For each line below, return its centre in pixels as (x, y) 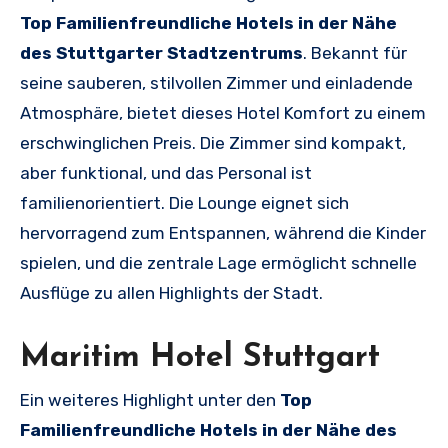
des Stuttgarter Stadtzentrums (161, 52)
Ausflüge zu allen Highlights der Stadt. (171, 292)
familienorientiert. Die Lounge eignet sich (184, 202)
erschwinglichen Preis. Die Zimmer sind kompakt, (213, 142)
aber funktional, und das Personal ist (166, 172)
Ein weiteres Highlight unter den (150, 400)
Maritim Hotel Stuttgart (200, 357)
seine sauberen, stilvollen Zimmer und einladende (216, 82)
